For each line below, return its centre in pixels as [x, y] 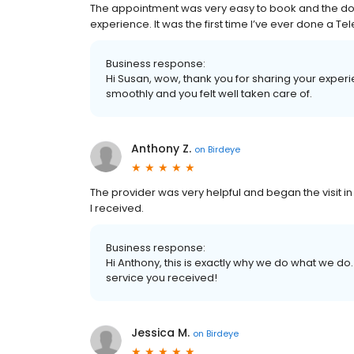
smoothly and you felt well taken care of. [209, 94]
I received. [117, 209]
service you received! [162, 278]
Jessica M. [160, 333]
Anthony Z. [161, 149]
